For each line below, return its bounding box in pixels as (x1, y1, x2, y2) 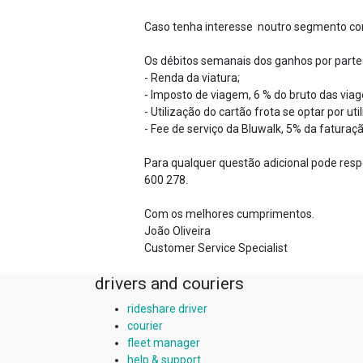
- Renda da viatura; (144, 71, 240, 84)
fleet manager (127, 336, 200, 349)
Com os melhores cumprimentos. (144, 207, 314, 220)
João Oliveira (144, 224, 211, 237)
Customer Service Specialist (144, 241, 288, 254)
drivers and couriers (95, 274, 244, 293)
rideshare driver (127, 302, 207, 315)
